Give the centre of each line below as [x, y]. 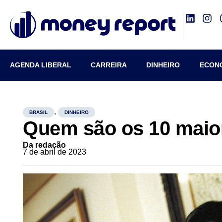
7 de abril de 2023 [55, 152]
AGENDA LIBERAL [41, 65]
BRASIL [39, 112]
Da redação [45, 145]
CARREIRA [109, 65]
